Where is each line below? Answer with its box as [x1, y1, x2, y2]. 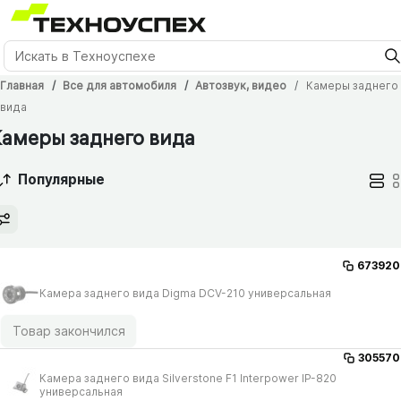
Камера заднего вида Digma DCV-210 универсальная [39, 286, 331, 300]
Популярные [18, 171, 106, 189]
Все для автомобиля [63, 78, 177, 92]
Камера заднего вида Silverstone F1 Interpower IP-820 [39, 371, 337, 385]
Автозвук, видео [195, 78, 287, 92]
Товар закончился [12, 323, 125, 339]
